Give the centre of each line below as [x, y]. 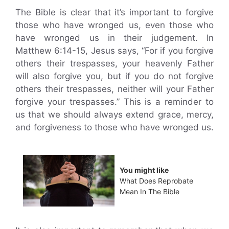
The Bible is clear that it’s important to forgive [114, 13]
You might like [144, 170]
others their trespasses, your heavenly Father [114, 64]
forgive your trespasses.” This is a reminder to [114, 102]
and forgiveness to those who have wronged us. [114, 128]
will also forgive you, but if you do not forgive [114, 76]
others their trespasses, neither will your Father [114, 89]
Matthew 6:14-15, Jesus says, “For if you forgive [114, 51]
